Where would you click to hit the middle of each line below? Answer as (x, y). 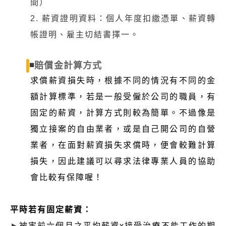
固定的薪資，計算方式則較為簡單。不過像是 (123, 112)
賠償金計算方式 (68, 65)
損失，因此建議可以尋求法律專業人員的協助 (123, 161)
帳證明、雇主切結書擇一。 (85, 34)
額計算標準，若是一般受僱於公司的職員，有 (123, 96)
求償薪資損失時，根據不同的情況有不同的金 (123, 80)
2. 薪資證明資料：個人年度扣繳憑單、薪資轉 (123, 18)
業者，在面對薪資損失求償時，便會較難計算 (123, 145)
